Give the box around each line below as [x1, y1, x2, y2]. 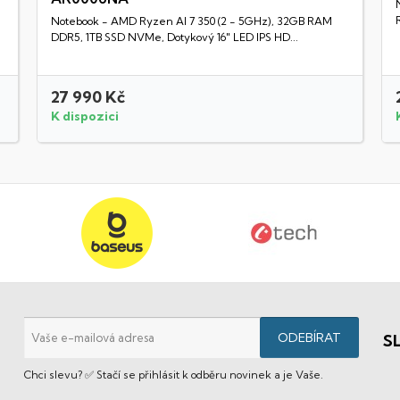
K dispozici [50, 108, 119, 125]
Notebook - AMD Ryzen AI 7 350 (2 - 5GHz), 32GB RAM [50, 14, 332, 29]
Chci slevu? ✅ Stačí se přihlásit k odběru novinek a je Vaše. [23, 368, 323, 382]
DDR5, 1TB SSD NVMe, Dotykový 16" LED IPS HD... [50, 30, 298, 45]
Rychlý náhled [167, 2, 245, 16]
